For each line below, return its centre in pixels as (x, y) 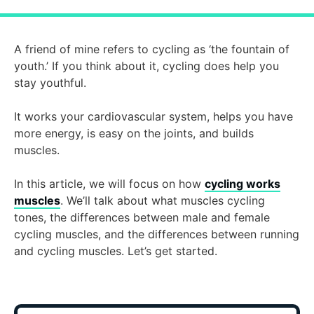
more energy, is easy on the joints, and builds (134, 133)
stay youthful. (50, 82)
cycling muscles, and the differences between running (157, 234)
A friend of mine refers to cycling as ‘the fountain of (152, 49)
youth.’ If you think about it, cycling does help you (146, 66)
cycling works (243, 183)
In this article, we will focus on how (109, 183)
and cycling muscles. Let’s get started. (117, 251)
